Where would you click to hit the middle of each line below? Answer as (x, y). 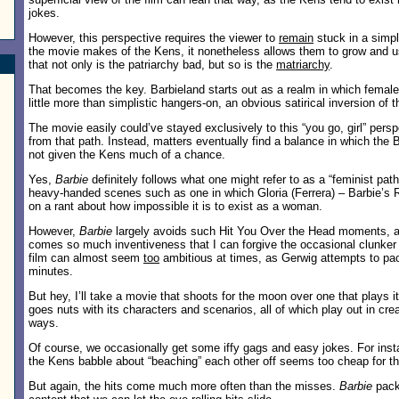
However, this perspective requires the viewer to (154, 38)
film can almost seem (86, 258)
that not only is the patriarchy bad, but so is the (152, 65)
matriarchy (303, 65)
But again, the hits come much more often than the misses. (184, 386)
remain (296, 38)
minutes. (51, 271)
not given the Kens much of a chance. (127, 155)
